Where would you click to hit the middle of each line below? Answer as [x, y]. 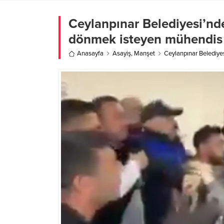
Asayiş [122, 54]
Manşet [144, 54]
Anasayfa [90, 54]
